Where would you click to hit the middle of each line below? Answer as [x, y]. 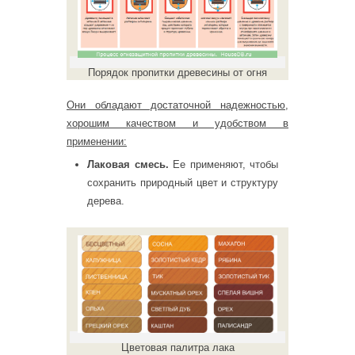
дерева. [106, 201]
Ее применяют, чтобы [223, 165]
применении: [97, 141]
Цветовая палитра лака [177, 347]
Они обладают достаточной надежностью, [177, 105]
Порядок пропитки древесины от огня [177, 72]
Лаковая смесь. [128, 165]
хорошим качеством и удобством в [177, 123]
